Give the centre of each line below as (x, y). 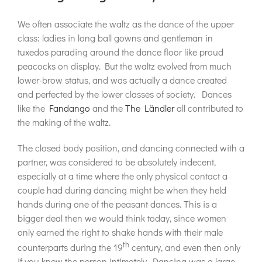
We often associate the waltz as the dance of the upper (126, 24)
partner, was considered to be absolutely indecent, (117, 162)
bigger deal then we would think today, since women (122, 218)
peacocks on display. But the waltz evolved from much (125, 66)
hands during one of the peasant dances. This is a (117, 204)
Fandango (70, 108)
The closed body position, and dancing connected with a (131, 148)
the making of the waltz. (64, 122)
